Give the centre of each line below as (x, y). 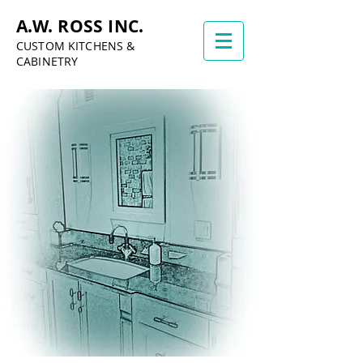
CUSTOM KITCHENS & (76, 46)
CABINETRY (47, 61)
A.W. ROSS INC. (80, 26)
